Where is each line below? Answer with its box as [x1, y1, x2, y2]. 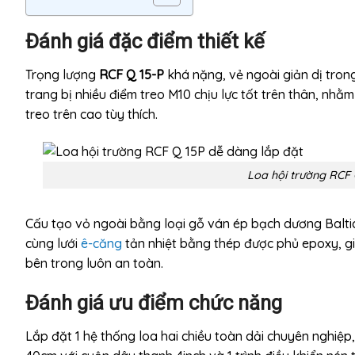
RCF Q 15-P [96, 66, 164, 82]
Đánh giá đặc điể [25, 29, 174, 53]
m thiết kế [174, 29, 265, 53]
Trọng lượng [25, 66, 96, 82]
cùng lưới [25, 235, 81, 252]
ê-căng [81, 235, 122, 252]
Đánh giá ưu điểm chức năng [25, 291, 282, 315]
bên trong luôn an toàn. [25, 255, 163, 272]
